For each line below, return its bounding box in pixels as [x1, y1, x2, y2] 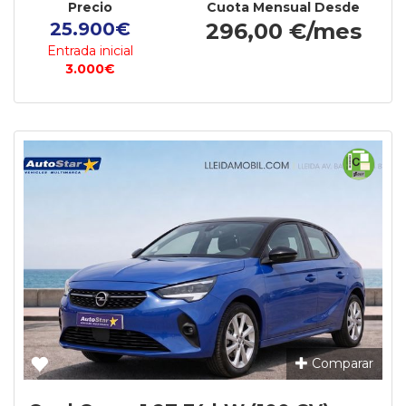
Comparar [308, 355, 373, 372]
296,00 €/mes [205, 18, 362, 44]
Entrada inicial [47, 43, 134, 59]
